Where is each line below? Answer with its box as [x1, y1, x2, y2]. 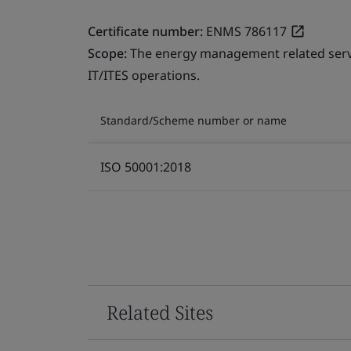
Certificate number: [88, 22, 203, 40]
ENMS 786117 [206, 22, 287, 40]
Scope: [88, 44, 130, 62]
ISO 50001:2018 [100, 157, 191, 175]
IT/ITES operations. [88, 66, 200, 84]
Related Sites [107, 299, 213, 325]
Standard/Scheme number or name [100, 112, 287, 128]
